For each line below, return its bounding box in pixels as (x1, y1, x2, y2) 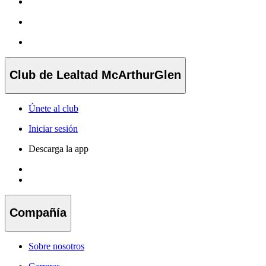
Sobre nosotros (28, 241, 84, 252)
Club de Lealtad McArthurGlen (9, 68, 181, 82)
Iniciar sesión (28, 123, 78, 134)
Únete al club (28, 103, 78, 113)
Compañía (9, 206, 66, 220)
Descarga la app (28, 143, 88, 154)
